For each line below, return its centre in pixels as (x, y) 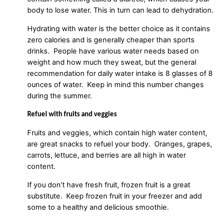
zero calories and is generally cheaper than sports (111, 40)
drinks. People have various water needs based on (113, 51)
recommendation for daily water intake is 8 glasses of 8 (120, 73)
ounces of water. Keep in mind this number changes (116, 84)
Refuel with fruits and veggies (73, 115)
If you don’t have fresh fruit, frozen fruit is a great (109, 185)
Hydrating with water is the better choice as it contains (119, 28)
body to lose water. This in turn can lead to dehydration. (120, 10)
